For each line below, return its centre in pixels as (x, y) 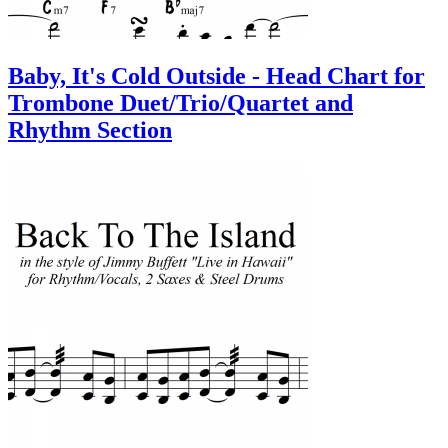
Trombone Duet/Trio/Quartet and (180, 102)
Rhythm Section (90, 129)
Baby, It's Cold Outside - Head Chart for (216, 75)
